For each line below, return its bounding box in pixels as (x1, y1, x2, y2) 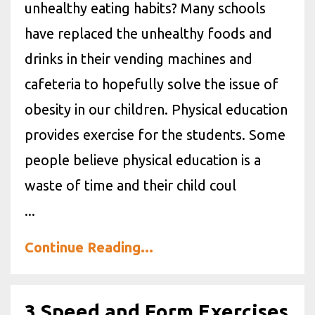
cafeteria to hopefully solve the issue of (25, 76, 278, 92)
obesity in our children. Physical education (25, 101, 288, 117)
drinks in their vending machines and (25, 51, 252, 67)
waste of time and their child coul (25, 177, 236, 193)
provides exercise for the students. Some (25, 127, 285, 143)
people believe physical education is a (25, 152, 261, 168)
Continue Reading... (25, 239, 153, 255)
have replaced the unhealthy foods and (25, 25, 272, 41)
